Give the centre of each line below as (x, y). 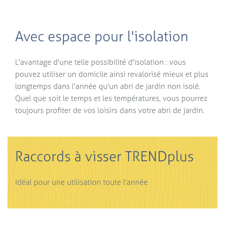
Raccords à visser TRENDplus (104, 156)
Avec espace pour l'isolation (102, 36)
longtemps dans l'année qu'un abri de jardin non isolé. (108, 86)
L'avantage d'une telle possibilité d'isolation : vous (100, 62)
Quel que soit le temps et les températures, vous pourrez (111, 98)
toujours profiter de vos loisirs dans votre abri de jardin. (110, 110)
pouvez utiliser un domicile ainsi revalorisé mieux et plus (112, 74)
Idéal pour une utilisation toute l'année (81, 182)
